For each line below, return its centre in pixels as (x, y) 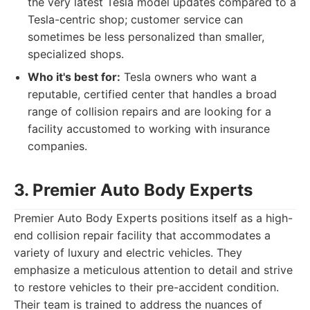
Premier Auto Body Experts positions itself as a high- (153, 218)
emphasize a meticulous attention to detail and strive (153, 270)
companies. (57, 146)
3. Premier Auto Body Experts (133, 190)
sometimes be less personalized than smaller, (146, 37)
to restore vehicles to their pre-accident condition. (146, 287)
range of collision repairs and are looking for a (149, 111)
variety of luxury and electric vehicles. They (128, 253)
